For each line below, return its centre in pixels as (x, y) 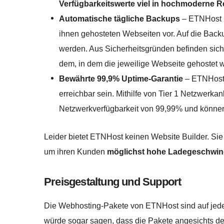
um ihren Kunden (75, 151)
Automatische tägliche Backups (119, 19)
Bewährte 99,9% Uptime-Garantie (121, 79)
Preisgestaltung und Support (113, 182)
